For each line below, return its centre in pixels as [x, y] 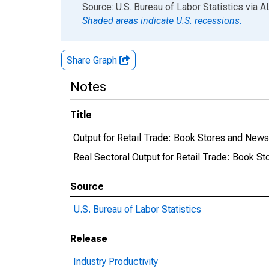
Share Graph [93, 60]
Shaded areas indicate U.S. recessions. [162, 21]
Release [89, 239]
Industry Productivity [116, 261]
